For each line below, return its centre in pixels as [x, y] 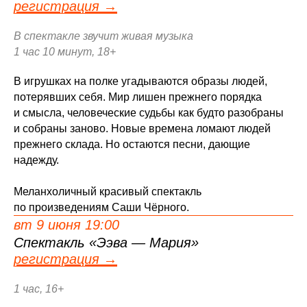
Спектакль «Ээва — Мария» [106, 243]
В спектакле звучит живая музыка [103, 36]
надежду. [36, 160]
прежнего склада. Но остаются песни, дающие [132, 144]
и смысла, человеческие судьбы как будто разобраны [149, 113]
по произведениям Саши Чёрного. [101, 207]
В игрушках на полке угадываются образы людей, [140, 81]
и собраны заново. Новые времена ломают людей [142, 128]
